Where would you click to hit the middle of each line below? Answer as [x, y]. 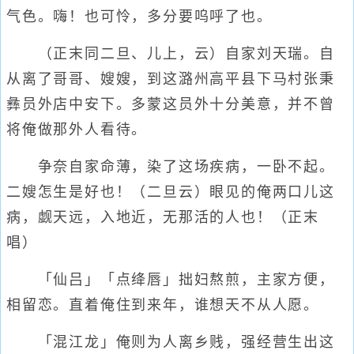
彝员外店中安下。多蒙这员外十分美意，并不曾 [171, 104]
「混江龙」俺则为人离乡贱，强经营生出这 [171, 342]
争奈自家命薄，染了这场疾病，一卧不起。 [171, 167]
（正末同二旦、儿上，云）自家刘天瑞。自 [171, 54]
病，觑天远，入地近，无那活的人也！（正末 [163, 217]
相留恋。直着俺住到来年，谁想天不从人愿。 [163, 305]
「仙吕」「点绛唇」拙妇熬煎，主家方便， [171, 280]
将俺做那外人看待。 [77, 130]
